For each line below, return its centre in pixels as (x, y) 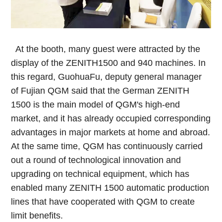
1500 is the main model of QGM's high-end (96, 105)
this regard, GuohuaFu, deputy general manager (107, 77)
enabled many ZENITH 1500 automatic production (110, 188)
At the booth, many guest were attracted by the (106, 49)
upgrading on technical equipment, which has (100, 174)
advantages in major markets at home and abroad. (111, 133)
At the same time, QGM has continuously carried (107, 146)
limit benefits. (37, 216)
